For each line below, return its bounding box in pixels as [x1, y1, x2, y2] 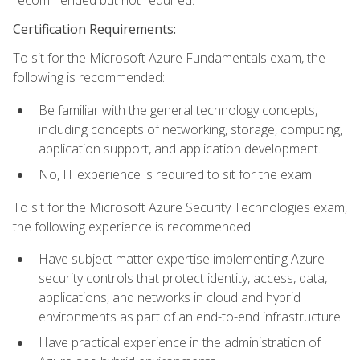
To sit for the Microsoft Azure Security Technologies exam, [13, 198, 347, 216]
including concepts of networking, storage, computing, [39, 120, 342, 138]
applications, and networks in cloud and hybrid [39, 288, 301, 306]
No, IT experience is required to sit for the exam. [39, 166, 314, 184]
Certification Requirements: [13, 20, 176, 39]
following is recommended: [13, 68, 165, 87]
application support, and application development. [39, 139, 321, 157]
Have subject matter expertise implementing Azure [39, 249, 325, 268]
